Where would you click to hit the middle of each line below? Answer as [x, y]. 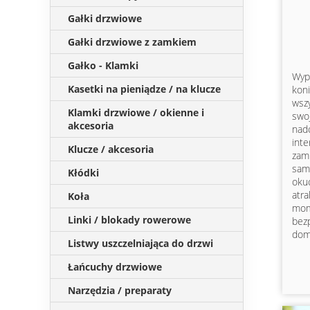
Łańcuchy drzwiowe [115, 267]
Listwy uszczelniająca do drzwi [140, 243]
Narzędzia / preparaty [120, 290]
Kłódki [83, 173]
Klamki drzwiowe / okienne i [136, 112]
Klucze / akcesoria [111, 149]
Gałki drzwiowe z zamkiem [132, 42]
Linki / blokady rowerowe [129, 220]
